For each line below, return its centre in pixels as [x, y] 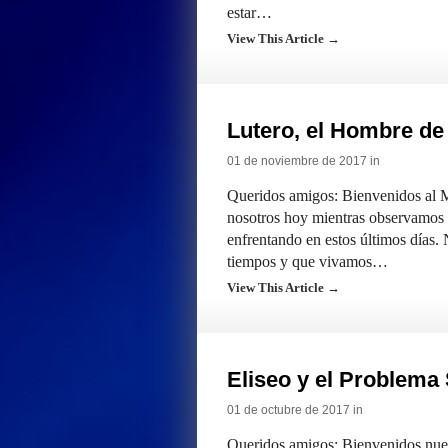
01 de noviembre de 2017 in [303, 161]
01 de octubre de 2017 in [295, 410]
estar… [249, 12]
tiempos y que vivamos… [307, 261]
